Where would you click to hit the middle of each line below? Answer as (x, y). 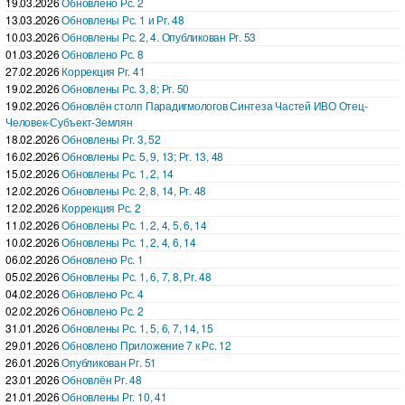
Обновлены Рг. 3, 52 (111, 138)
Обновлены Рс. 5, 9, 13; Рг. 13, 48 (143, 155)
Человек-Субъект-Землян (69, 121)
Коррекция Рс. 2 (101, 207)
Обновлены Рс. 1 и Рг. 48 (123, 19)
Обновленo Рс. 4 (103, 293)
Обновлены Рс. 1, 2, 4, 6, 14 (129, 241)
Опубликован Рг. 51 (109, 362)
